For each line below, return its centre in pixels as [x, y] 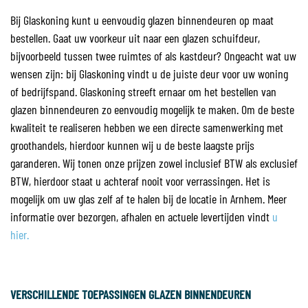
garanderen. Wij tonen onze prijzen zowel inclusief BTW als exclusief [154, 163]
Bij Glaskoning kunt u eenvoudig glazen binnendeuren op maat [142, 20]
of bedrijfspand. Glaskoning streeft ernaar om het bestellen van [143, 91]
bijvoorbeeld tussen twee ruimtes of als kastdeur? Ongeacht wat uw [153, 56]
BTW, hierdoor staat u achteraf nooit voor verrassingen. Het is [140, 181]
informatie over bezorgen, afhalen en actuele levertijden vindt [141, 217]
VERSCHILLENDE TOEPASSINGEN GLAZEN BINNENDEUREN [131, 294]
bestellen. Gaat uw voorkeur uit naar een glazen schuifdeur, [135, 38]
